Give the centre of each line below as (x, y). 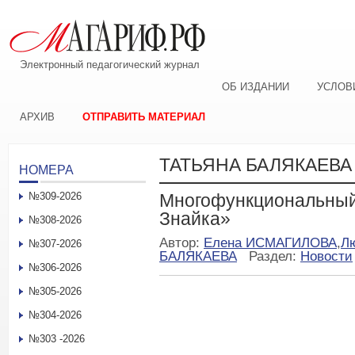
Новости (326, 256)
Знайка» (195, 219)
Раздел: (275, 256)
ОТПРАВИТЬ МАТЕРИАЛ (144, 117)
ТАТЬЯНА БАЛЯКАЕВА (256, 165)
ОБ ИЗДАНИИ (256, 87)
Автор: (181, 242)
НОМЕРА (46, 170)
